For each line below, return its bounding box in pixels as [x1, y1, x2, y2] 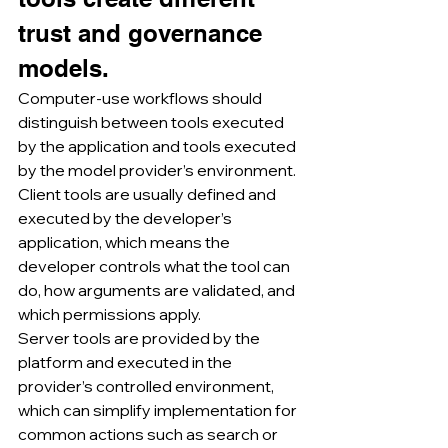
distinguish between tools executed [18, 111, 287, 132]
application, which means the [18, 231, 233, 252]
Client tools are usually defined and [18, 183, 279, 204]
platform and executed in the [18, 351, 235, 372]
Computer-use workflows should [18, 87, 265, 108]
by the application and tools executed [18, 135, 299, 156]
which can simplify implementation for [18, 399, 300, 420]
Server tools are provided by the [18, 327, 263, 348]
